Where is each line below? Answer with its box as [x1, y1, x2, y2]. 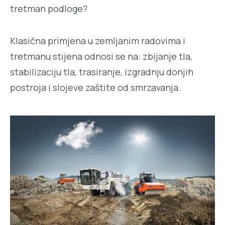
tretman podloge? [10, 2, 87, 15]
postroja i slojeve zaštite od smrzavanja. [10, 81, 181, 94]
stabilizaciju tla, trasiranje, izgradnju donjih [10, 66, 193, 78]
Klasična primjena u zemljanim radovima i [10, 35, 185, 47]
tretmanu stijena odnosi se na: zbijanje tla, [10, 50, 192, 63]
